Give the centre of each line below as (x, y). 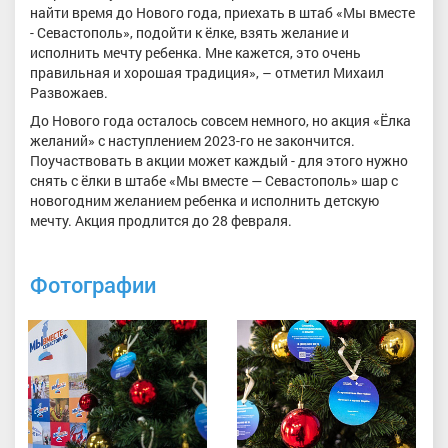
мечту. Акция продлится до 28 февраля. (161, 220)
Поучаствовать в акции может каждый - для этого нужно (219, 160)
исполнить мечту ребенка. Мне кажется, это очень (195, 53)
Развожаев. (69, 93)
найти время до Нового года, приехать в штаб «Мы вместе (222, 13)
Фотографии (93, 285)
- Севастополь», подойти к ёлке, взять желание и (189, 33)
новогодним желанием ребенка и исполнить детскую (204, 200)
